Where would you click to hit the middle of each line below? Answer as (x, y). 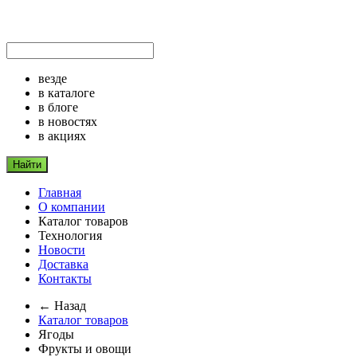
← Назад (62, 306)
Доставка (63, 264)
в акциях (62, 136)
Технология (70, 235)
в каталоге (67, 93)
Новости (62, 250)
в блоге (58, 107)
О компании (72, 207)
